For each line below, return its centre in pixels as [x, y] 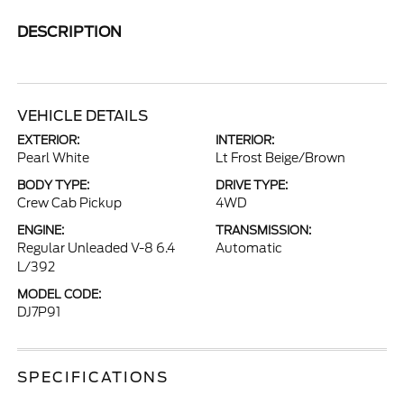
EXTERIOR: [49, 140]
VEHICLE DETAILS [83, 116]
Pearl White [54, 158]
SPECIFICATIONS [93, 377]
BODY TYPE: [54, 185]
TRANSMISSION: [263, 230]
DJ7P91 [39, 312]
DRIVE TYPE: [252, 185]
